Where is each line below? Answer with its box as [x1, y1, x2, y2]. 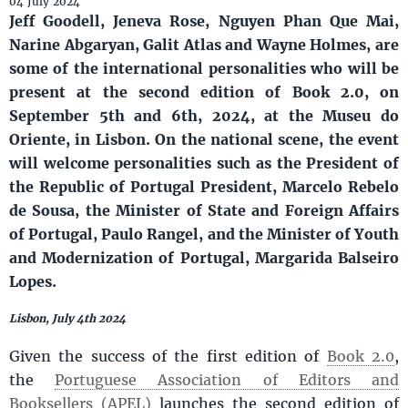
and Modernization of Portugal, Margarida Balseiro [9, 248, 399, 268]
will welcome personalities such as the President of [9, 153, 399, 173]
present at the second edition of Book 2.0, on [9, 82, 399, 102]
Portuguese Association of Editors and [55, 370, 400, 390]
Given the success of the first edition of [9, 346, 327, 366]
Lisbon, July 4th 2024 [9, 311, 126, 326]
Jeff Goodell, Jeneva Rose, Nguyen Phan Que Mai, [9, 11, 399, 31]
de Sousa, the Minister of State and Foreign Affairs [9, 200, 399, 220]
